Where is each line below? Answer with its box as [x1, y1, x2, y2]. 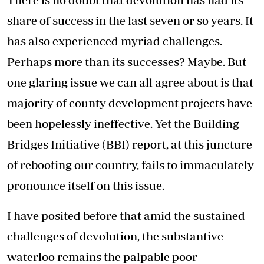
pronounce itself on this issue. [7, 179, 164, 192]
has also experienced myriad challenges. [7, 34, 222, 48]
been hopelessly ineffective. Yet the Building [7, 117, 239, 130]
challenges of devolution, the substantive [7, 229, 223, 243]
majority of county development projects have [7, 96, 252, 110]
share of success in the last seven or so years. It [7, 14, 253, 27]
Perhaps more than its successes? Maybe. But [7, 55, 246, 68]
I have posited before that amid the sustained [7, 209, 245, 222]
